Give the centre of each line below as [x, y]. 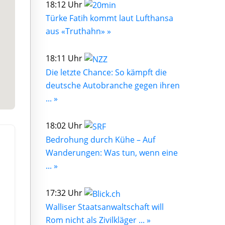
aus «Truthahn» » [78, 31]
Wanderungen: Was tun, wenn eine [112, 152]
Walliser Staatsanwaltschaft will [105, 207]
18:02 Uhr [65, 126]
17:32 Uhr [65, 193]
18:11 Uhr [65, 59]
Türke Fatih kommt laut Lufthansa [109, 18]
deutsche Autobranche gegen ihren [113, 86]
